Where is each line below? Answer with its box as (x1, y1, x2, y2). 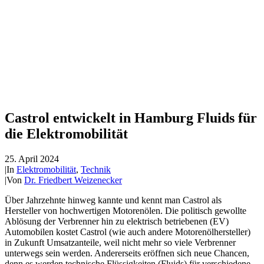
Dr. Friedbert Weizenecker (24, 174, 122, 185)
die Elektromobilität (5, 126, 128, 141)
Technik (81, 164, 111, 174)
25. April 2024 (5, 153, 59, 164)
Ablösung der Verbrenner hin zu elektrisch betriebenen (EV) (5, 216, 229, 226)
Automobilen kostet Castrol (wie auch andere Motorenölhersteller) (5, 226, 250, 237)
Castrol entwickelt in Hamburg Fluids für (5, 110, 257, 126)
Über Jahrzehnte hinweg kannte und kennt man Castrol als (5, 194, 222, 205)
